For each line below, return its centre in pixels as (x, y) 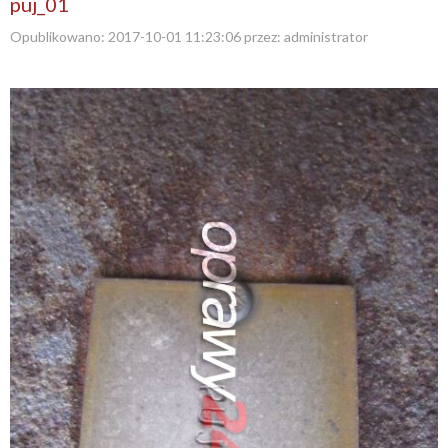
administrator (324, 37)
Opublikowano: (59, 37)
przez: (262, 37)
